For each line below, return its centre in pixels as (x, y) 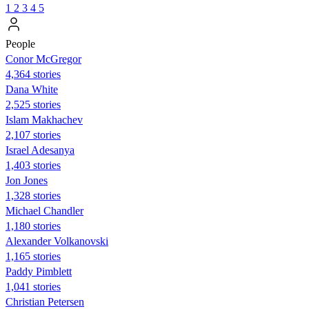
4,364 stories (33, 74)
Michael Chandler (44, 210)
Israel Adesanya (40, 150)
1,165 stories (33, 256)
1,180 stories (33, 226)
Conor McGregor (43, 59)
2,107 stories (33, 134)
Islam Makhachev (44, 119)
